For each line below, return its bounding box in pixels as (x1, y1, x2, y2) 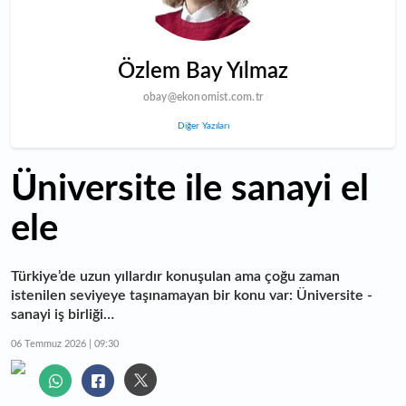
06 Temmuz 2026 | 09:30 (11, 339, 119, 349)
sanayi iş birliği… (11, 307, 114, 322)
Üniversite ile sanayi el (11, 171, 369, 208)
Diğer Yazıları (177, 121, 229, 130)
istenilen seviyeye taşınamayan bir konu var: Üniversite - (11, 288, 372, 303)
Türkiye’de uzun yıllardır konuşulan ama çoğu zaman (11, 269, 340, 284)
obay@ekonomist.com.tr (142, 92, 264, 102)
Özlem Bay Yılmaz (118, 61, 288, 82)
